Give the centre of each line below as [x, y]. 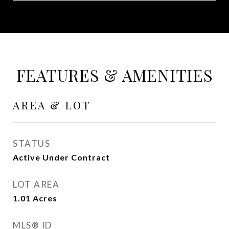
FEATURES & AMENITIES [114, 75]
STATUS [31, 143]
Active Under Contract [61, 157]
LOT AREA [36, 184]
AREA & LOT [52, 105]
